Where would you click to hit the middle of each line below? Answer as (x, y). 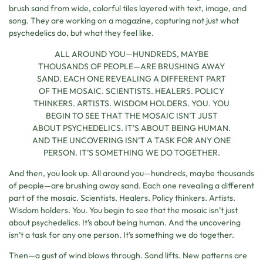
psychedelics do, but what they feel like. (81, 33)
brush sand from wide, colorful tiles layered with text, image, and (128, 9)
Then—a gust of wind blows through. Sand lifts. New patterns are (128, 256)
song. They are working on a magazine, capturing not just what (124, 21)
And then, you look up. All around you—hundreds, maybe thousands (131, 173)
